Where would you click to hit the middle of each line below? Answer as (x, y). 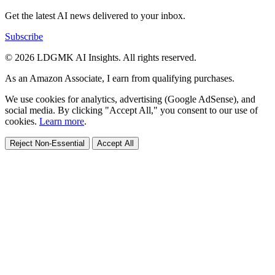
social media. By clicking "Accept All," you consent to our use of (131, 110)
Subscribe (24, 36)
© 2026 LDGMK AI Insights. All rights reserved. (101, 57)
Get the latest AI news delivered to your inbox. (95, 15)
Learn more (62, 121)
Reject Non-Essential (47, 143)
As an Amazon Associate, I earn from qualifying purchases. (120, 78)
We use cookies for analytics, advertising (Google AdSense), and (130, 99)
